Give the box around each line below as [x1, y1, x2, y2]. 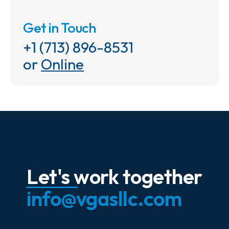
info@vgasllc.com [27, 186, 182, 212]
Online [41, 54, 84, 74]
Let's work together [27, 164, 202, 190]
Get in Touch [23, 18, 96, 36]
